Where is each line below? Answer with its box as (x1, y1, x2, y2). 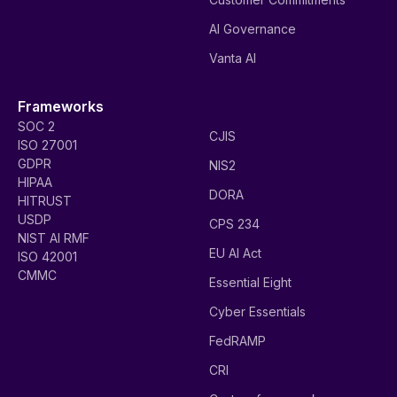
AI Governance (209, 21, 296, 37)
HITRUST (18, 193, 72, 209)
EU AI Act (209, 245, 261, 261)
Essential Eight (209, 275, 292, 291)
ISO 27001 (18, 137, 77, 153)
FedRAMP (209, 333, 266, 349)
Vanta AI (209, 51, 256, 66)
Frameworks (18, 97, 104, 116)
